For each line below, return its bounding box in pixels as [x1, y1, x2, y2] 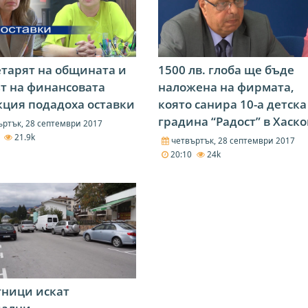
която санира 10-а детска [157, 96, 307, 113]
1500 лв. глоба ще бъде [157, 62, 294, 78]
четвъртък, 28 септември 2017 [168, 134, 295, 146]
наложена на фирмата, [157, 79, 294, 96]
